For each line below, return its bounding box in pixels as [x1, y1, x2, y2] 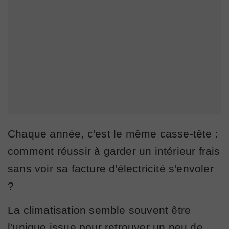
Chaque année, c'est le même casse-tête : [8, 127, 219, 140]
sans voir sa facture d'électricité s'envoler [8, 162, 214, 174]
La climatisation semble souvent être [8, 203, 191, 216]
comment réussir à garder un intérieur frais [8, 145, 220, 157]
